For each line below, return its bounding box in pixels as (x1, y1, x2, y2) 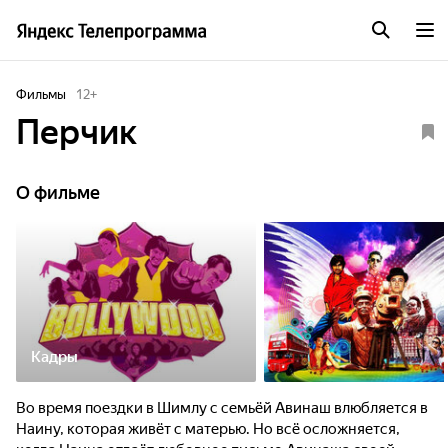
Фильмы (16, 87, 66, 102)
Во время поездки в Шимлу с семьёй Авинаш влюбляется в (16, 399, 428, 417)
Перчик (16, 112, 137, 152)
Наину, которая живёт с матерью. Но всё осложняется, (16, 420, 400, 438)
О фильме (16, 182, 100, 203)
